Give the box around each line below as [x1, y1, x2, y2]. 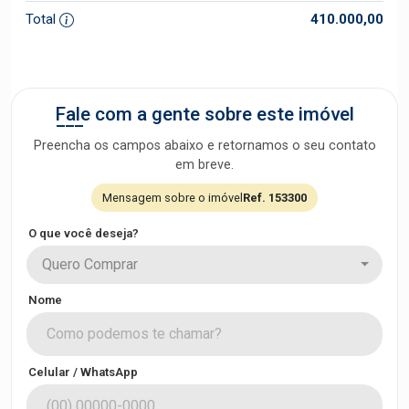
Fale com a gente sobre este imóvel [55, 103, 354, 125]
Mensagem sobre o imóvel [102, 191, 243, 204]
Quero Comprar [42, 256, 138, 273]
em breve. [175, 157, 234, 173]
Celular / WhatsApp [28, 365, 138, 379]
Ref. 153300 [243, 191, 307, 204]
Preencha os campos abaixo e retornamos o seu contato [33, 138, 376, 153]
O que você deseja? [28, 226, 139, 240]
